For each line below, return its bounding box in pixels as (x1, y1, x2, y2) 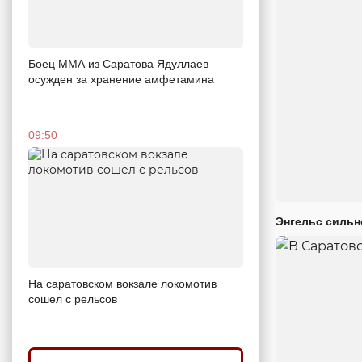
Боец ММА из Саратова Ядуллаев (28, 57, 208, 70)
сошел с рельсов (28, 292, 117, 305)
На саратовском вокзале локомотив (28, 276, 217, 290)
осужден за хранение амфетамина (28, 73, 214, 86)
